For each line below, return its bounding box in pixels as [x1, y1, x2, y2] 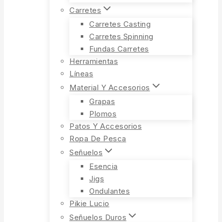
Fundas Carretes [89, 44, 149, 54]
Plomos [89, 109, 116, 118]
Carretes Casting [89, 19, 151, 29]
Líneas [69, 69, 93, 78]
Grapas [89, 97, 115, 106]
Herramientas [69, 56, 118, 66]
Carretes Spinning [89, 32, 154, 41]
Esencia [89, 162, 118, 171]
